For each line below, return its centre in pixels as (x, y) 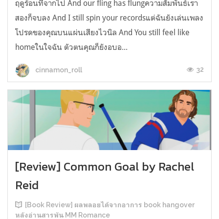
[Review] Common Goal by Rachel (105, 166)
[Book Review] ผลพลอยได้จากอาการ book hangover (110, 205)
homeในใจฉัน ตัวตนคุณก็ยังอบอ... (71, 47)
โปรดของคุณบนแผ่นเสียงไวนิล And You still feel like (102, 33)
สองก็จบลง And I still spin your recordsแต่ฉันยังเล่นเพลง (109, 18)
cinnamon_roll (58, 70)
